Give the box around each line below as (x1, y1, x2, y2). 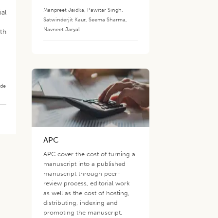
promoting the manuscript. (43, 209, 123, 216)
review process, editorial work (43, 180, 130, 187)
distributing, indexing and (43, 199, 118, 206)
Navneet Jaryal (43, 26, 80, 33)
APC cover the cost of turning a (43, 150, 136, 158)
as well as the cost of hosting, (43, 189, 130, 197)
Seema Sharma (89, 16, 126, 23)
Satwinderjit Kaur (43, 16, 86, 23)
